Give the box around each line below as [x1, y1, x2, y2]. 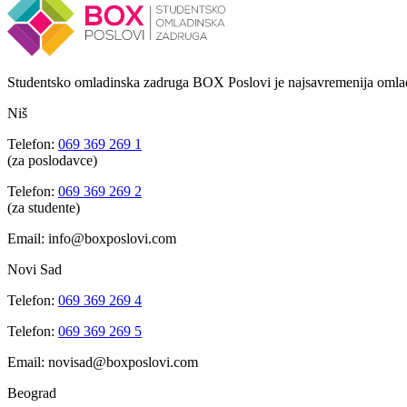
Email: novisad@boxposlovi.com [7, 353, 198, 370]
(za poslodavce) [7, 152, 97, 168]
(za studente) [7, 199, 80, 215]
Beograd [7, 384, 56, 401]
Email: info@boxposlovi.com [7, 230, 176, 246]
